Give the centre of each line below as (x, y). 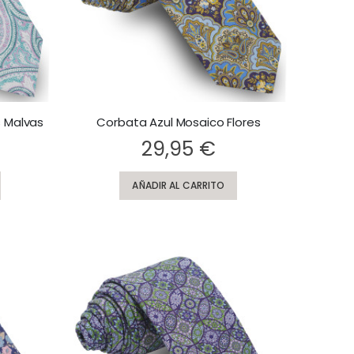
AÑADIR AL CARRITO (179, 185)
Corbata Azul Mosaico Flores (179, 122)
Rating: (85, 139)
